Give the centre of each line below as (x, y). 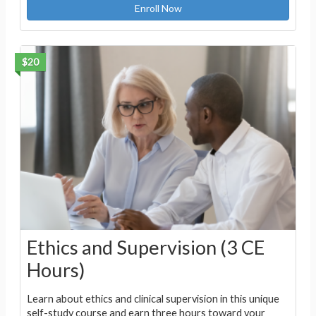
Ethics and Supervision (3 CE (145, 247)
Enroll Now (158, 8)
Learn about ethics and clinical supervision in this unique (153, 298)
